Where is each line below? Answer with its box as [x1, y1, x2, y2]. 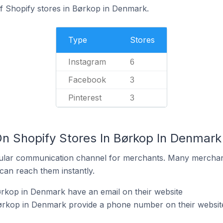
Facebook [68, 75, 106, 85]
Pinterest [68, 93, 102, 103]
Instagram [68, 57, 106, 67]
